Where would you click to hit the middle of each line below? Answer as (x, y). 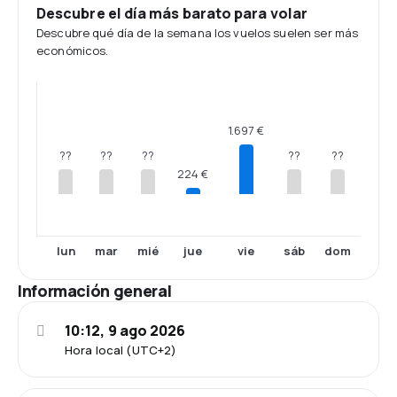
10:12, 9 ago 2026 (125, 331)
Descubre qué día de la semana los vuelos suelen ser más (198, 33)
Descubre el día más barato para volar (172, 13)
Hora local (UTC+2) (121, 350)
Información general (95, 291)
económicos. (73, 51)
